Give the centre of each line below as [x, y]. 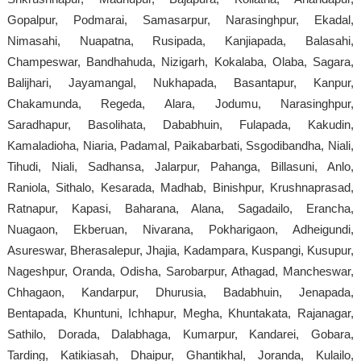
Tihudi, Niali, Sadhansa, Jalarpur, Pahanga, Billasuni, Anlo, [180, 166]
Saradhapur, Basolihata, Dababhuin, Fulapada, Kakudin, [180, 124]
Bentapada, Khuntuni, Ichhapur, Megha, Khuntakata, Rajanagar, [180, 313]
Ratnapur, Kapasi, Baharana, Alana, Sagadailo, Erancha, [180, 208]
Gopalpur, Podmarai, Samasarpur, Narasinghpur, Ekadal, [180, 19]
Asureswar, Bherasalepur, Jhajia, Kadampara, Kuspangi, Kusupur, [180, 250]
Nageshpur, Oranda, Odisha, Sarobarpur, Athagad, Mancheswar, [180, 271]
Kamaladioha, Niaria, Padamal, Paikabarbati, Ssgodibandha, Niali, [180, 145]
